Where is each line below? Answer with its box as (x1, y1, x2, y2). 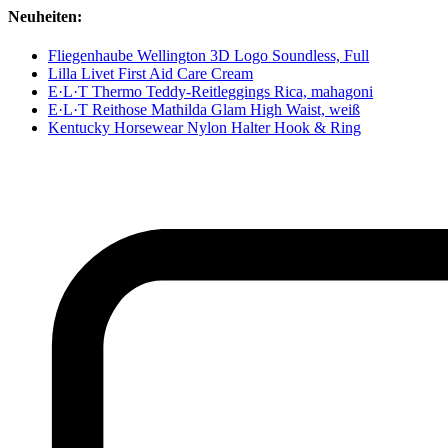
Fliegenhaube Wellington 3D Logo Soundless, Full (48, 47, 369, 65)
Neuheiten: (8, 8, 82, 26)
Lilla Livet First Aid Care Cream (48, 65, 253, 83)
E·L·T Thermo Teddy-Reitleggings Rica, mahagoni (48, 83, 373, 101)
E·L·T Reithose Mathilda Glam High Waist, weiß (48, 101, 360, 119)
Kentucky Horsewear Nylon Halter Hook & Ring (48, 119, 361, 137)
